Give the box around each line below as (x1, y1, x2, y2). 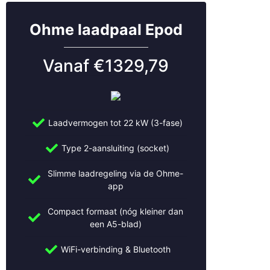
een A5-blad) (89, 219, 142, 230)
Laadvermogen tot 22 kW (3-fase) (48, 118, 183, 128)
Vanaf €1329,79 (43, 55, 169, 77)
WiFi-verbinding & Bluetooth (60, 244, 171, 255)
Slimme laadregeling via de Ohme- (48, 168, 184, 179)
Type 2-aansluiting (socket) (61, 143, 170, 154)
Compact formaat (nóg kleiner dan (48, 206, 184, 217)
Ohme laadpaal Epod (29, 20, 183, 39)
